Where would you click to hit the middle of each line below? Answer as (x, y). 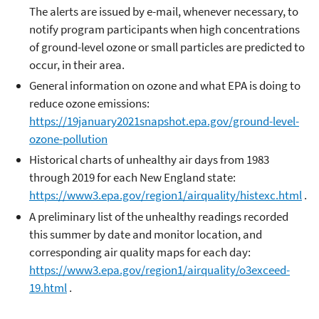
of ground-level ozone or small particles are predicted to (167, 47)
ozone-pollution (68, 139)
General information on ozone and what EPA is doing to (165, 85)
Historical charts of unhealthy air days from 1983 (149, 160)
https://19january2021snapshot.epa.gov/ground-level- (164, 121)
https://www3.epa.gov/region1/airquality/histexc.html (166, 195)
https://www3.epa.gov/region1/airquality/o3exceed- (159, 270)
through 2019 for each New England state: (132, 178)
